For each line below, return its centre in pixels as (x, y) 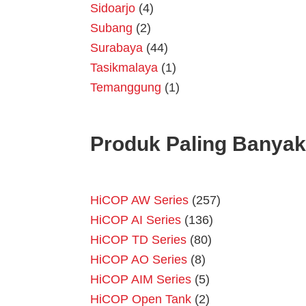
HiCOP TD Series (138, 240)
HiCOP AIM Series (141, 280)
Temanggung (126, 88)
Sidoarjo (113, 9)
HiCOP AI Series (136, 220)
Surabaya (116, 48)
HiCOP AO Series (139, 260)
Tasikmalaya (124, 68)
